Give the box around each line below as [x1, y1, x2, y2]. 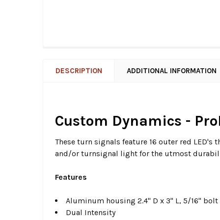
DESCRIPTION [55, 66, 102, 76]
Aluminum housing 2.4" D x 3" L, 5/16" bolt [66, 196, 218, 206]
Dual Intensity [66, 208, 115, 218]
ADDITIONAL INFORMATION [127, 66, 217, 76]
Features [55, 172, 87, 182]
